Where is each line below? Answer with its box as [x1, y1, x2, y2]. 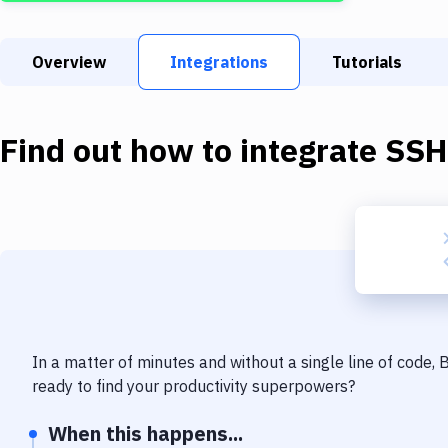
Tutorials [332, 52, 402, 72]
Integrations [170, 52, 268, 72]
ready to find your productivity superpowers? [32, 376, 355, 396]
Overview [32, 52, 106, 72]
